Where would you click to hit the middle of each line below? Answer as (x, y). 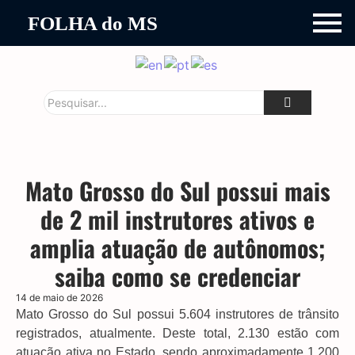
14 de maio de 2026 (59, 297)
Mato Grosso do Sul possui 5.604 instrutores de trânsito (177, 314)
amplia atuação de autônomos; (177, 247)
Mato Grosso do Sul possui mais (177, 190)
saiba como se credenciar (177, 276)
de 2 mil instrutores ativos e (177, 219)
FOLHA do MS (93, 23)
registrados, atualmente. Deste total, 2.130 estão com (177, 333)
